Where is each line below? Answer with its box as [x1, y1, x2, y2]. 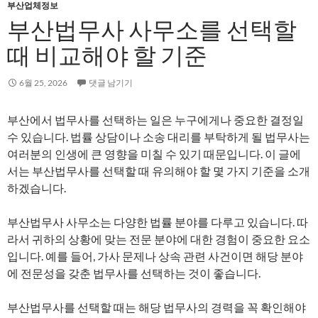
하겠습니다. [7, 181, 66, 194]
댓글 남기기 [89, 77, 133, 88]
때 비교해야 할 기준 [7, 40, 207, 70]
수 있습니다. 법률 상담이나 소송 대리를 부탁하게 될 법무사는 [7, 130, 310, 143]
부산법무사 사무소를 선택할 [7, 15, 297, 44]
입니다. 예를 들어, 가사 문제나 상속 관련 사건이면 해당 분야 [7, 249, 303, 263]
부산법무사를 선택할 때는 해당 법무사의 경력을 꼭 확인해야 [7, 300, 306, 314]
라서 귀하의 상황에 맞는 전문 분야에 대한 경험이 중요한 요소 [7, 232, 310, 246]
